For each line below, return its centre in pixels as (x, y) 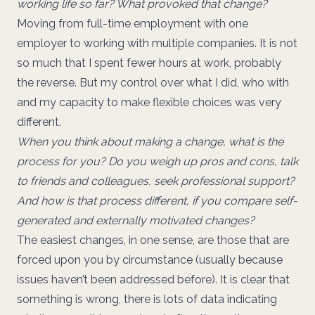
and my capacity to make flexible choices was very (149, 102)
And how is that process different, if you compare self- (157, 201)
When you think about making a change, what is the (150, 142)
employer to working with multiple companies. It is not (157, 43)
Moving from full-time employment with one (133, 24)
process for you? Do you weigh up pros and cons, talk (157, 161)
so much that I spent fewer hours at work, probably (149, 63)
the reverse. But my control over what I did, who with (153, 83)
